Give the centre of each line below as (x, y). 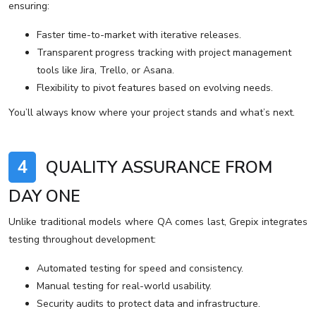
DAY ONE (44, 196)
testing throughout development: (82, 240)
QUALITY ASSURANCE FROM (157, 168)
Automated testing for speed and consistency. (140, 269)
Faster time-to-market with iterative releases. (139, 35)
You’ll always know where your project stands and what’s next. (152, 113)
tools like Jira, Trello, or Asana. (105, 71)
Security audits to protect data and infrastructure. (148, 304)
